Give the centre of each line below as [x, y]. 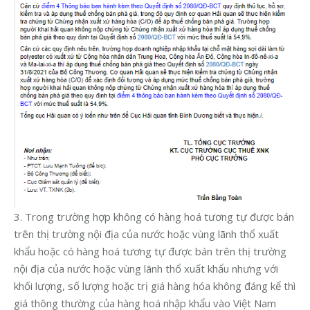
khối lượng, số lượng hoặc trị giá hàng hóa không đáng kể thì [155, 286]
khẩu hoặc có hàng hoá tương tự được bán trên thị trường [150, 252]
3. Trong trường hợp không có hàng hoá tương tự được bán [154, 217]
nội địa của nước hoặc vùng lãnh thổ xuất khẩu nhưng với [146, 269]
